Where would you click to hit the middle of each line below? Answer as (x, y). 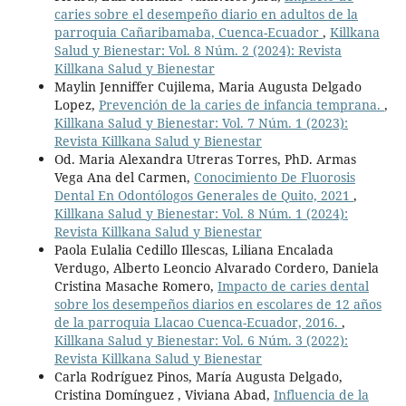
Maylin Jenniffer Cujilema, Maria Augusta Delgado (208, 87)
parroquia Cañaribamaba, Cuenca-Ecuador (188, 33)
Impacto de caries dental (293, 286)
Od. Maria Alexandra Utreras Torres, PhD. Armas (205, 159)
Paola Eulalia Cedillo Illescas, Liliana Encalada (193, 250)
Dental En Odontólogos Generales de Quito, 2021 (203, 196)
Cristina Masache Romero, (135, 286)
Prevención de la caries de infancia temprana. (241, 105)
